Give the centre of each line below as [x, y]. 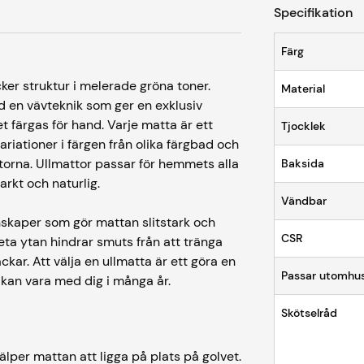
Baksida [303, 163]
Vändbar [304, 201]
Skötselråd [310, 313]
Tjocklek [304, 126]
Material [303, 89]
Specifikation [314, 13]
